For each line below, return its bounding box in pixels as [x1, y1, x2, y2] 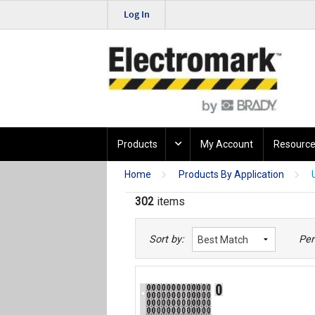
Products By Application [179, 169, 284, 181]
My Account [200, 139, 253, 150]
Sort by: [149, 233, 184, 246]
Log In [123, 8, 150, 22]
